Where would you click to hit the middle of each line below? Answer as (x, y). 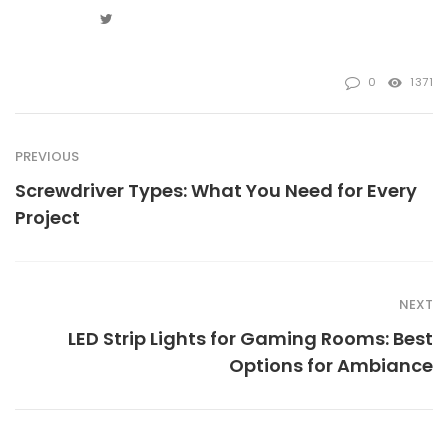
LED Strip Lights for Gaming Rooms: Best (250, 338)
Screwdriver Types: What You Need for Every (216, 190)
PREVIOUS (47, 156)
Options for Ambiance (331, 365)
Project (47, 217)
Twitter (136, 16)
